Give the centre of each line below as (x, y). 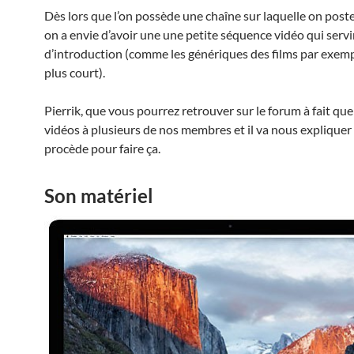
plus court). (75, 72)
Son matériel (99, 196)
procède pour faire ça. (102, 148)
